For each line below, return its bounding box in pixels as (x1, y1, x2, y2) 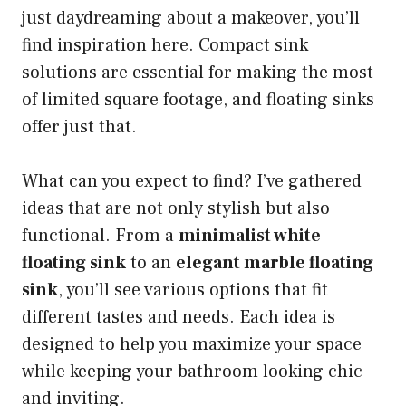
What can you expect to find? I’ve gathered (22, 169, 362, 194)
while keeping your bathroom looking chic (22, 360, 362, 384)
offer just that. (22, 115, 137, 140)
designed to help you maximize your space (22, 333, 362, 357)
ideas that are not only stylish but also (22, 197, 330, 221)
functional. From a (22, 224, 179, 248)
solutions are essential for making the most (22, 61, 373, 85)
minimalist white (179, 224, 321, 248)
